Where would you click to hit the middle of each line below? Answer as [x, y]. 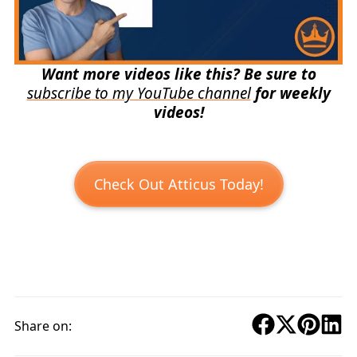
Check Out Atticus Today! [178, 184]
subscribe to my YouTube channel [139, 94]
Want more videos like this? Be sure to [178, 75]
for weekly [290, 94]
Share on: [43, 326]
